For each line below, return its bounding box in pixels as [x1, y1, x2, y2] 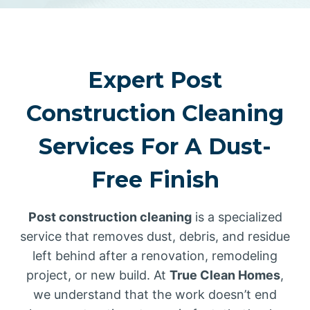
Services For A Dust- [39, 133, 271, 160]
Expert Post [88, 66, 222, 93]
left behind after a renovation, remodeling [33, 248, 277, 263]
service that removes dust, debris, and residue [20, 229, 290, 244]
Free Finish [91, 166, 219, 193]
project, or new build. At [26, 268, 170, 282]
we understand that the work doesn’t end [33, 287, 277, 302]
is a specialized [191, 210, 282, 224]
